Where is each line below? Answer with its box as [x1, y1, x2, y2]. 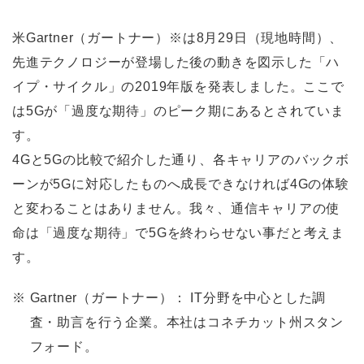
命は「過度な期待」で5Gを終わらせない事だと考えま [12, 226, 344, 240]
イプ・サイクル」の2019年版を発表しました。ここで [12, 80, 344, 94]
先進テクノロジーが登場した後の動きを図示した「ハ [12, 55, 340, 70]
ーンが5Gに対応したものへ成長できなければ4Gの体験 [12, 177, 349, 192]
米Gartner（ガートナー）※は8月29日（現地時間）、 [12, 31, 344, 45]
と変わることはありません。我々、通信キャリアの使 [12, 201, 340, 216]
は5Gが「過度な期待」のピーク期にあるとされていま [12, 104, 344, 119]
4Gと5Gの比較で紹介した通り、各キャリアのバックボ [12, 153, 349, 167]
